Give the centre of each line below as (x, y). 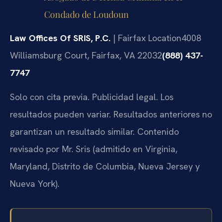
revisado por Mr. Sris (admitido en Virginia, (94, 149)
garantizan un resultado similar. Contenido (94, 131)
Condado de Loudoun (86, 15)
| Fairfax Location (146, 38)
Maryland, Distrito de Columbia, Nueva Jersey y (105, 166)
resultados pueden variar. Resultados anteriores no (111, 114)
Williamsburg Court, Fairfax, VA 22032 (86, 55)
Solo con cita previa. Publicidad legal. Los (92, 97)
